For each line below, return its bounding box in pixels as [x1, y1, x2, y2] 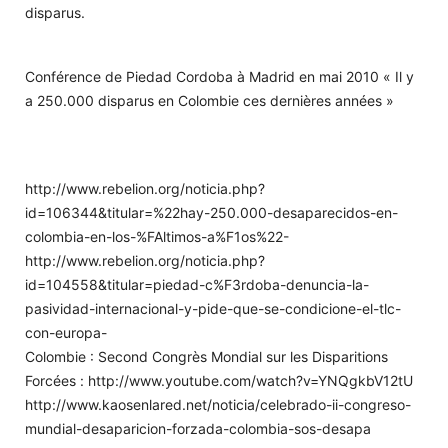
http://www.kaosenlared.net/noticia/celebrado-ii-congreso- [25, 395, 411, 413]
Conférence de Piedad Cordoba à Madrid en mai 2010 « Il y [25, 67, 414, 85]
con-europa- [25, 323, 107, 341]
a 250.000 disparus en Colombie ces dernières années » [25, 91, 394, 109]
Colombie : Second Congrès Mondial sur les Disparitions [25, 347, 388, 365]
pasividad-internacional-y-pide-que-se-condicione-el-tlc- [25, 299, 401, 317]
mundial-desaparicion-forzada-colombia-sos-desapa [25, 419, 371, 437]
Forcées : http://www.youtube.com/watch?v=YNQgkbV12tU [25, 371, 413, 389]
